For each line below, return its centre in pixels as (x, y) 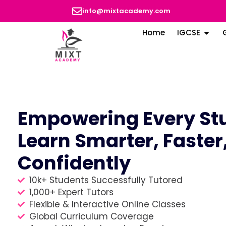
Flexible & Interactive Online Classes (107, 204)
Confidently (74, 163)
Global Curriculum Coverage (91, 216)
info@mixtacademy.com (127, 11)
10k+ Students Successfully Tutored (106, 180)
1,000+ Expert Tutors (71, 192)
